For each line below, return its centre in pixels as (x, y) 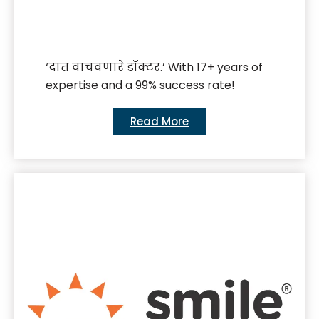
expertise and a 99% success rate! (140, 85)
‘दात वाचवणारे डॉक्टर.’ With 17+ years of (154, 67)
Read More (159, 122)
